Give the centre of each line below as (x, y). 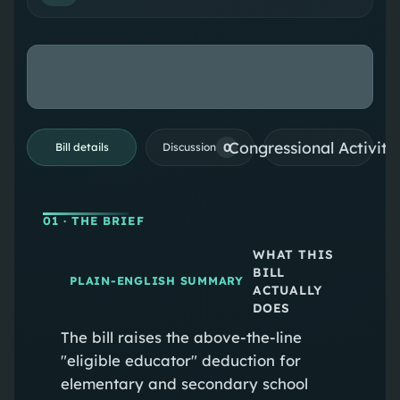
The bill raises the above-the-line (181, 337)
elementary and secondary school (184, 383)
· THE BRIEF (102, 220)
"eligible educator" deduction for (180, 360)
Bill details (82, 147)
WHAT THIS (293, 254)
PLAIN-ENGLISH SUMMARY (156, 281)
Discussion (189, 147)
